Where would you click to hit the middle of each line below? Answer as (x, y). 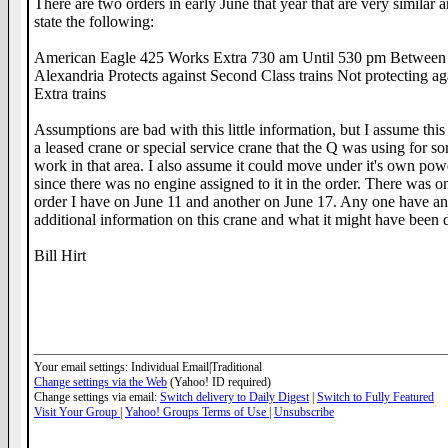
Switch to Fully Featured (375, 397)
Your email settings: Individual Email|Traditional (148, 367)
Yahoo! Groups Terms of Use (197, 412)
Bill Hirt (60, 255)
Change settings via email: (97, 397)
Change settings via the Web (100, 382)
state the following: (94, 21)
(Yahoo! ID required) (219, 382)
